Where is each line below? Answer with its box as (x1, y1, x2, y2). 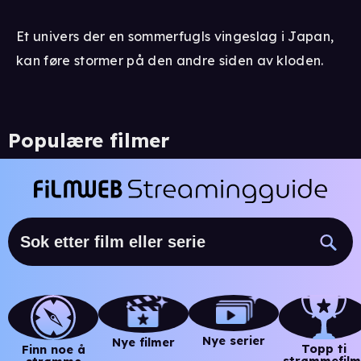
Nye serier (202, 334, 265, 349)
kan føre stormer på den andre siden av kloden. (16, 52, 324, 69)
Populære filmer (8, 128, 169, 153)
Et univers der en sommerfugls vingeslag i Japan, (16, 28, 334, 45)
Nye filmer (112, 334, 175, 350)
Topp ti (301, 341, 346, 356)
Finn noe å (21, 342, 85, 358)
